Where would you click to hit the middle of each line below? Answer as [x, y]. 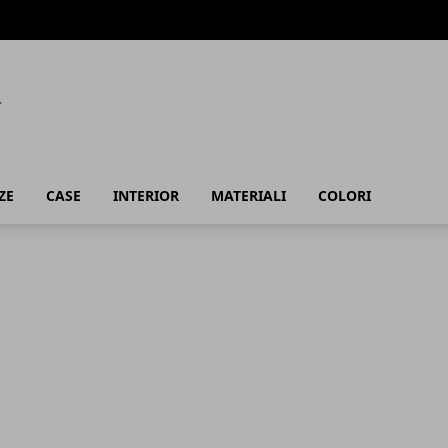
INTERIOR [146, 195]
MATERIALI [248, 195]
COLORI [344, 195]
